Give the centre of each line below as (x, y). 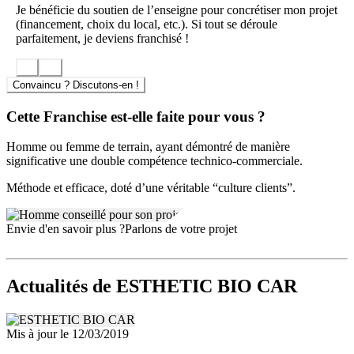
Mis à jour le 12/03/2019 (68, 334)
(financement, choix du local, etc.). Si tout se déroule (147, 24)
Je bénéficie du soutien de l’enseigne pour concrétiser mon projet (177, 10)
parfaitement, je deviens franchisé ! (102, 39)
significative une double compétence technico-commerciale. (154, 161)
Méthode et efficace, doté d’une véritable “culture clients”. (151, 188)
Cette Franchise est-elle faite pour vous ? (136, 116)
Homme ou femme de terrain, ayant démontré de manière (148, 147)
